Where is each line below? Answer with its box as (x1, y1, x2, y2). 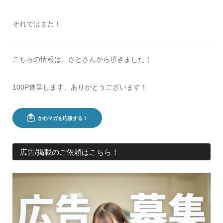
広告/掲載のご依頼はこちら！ (20, 148, 119, 157)
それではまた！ (12, 19, 61, 28)
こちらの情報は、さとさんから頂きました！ (12, 55, 152, 63)
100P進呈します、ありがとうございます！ (12, 83, 147, 91)
